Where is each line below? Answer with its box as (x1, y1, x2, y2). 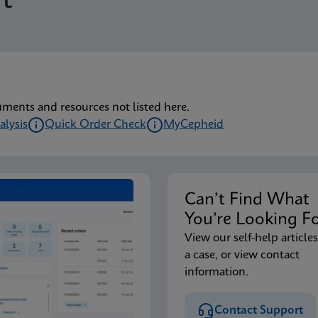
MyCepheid (163, 119, 224, 131)
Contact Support (214, 305, 303, 317)
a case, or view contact (185, 249, 300, 261)
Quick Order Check (45, 119, 146, 131)
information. (185, 266, 248, 278)
